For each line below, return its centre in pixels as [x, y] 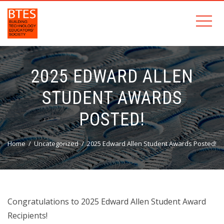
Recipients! [27, 215]
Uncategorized [56, 143]
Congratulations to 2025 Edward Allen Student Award [107, 201]
